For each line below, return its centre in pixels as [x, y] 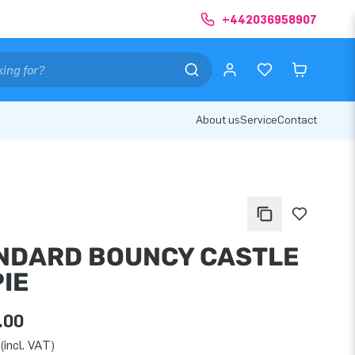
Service [259, 120]
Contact [297, 120]
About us [218, 120]
